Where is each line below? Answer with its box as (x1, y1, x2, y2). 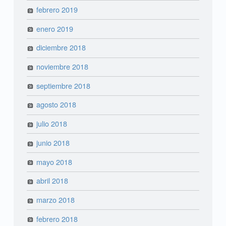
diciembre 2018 (36, 42, 86, 53)
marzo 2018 (36, 194, 75, 205)
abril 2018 (36, 175, 69, 186)
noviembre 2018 (36, 61, 89, 72)
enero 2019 (36, 23, 74, 34)
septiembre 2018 (36, 80, 91, 91)
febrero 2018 (36, 213, 78, 224)
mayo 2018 (36, 156, 73, 167)
